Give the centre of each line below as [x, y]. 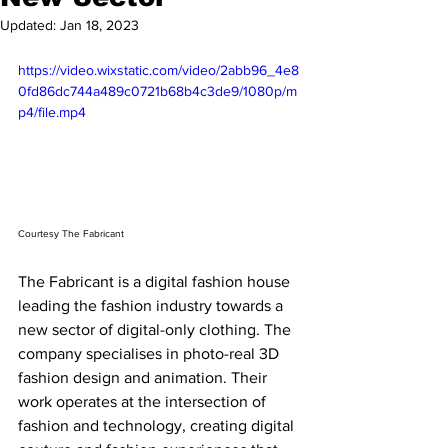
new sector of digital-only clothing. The [156, 329]
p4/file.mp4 [52, 112]
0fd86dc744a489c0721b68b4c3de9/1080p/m [157, 91]
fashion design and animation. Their [144, 377]
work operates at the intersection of [144, 401]
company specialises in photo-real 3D [150, 353]
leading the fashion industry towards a [152, 305]
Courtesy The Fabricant [71, 233]
